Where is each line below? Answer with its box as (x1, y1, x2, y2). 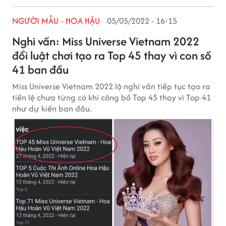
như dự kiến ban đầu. (12, 102, 91, 115)
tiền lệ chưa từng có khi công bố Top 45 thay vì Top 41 (12, 91, 211, 103)
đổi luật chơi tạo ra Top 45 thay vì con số (12, 47, 211, 64)
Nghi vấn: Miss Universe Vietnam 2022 (12, 33, 199, 49)
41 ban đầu (12, 61, 69, 78)
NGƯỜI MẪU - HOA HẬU (12, 15, 100, 27)
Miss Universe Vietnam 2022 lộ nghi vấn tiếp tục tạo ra (12, 80, 210, 92)
